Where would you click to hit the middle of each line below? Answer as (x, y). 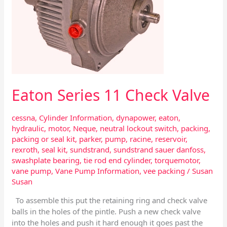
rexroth (25, 149)
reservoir (171, 139)
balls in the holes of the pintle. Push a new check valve (106, 211)
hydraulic (28, 128)
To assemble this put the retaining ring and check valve (110, 200)
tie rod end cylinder (117, 160)
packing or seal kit (44, 139)
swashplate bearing (46, 160)
